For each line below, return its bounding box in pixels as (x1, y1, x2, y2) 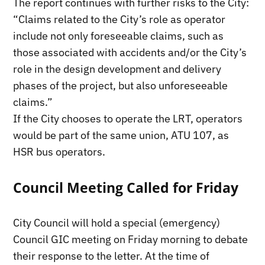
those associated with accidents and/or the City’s (13, 45, 247, 59)
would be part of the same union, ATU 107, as (13, 128, 230, 142)
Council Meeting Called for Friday (13, 177, 239, 197)
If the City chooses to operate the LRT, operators (13, 111, 243, 125)
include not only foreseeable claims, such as (13, 28, 224, 43)
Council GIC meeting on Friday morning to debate (13, 232, 248, 246)
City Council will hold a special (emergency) (13, 215, 221, 230)
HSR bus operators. (13, 144, 106, 159)
